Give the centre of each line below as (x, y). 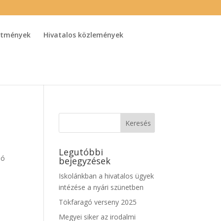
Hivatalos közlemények (84, 35)
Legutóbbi (81, 152)
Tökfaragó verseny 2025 (98, 202)
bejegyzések (85, 161)
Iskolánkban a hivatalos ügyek (107, 176)
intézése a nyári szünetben (101, 187)
